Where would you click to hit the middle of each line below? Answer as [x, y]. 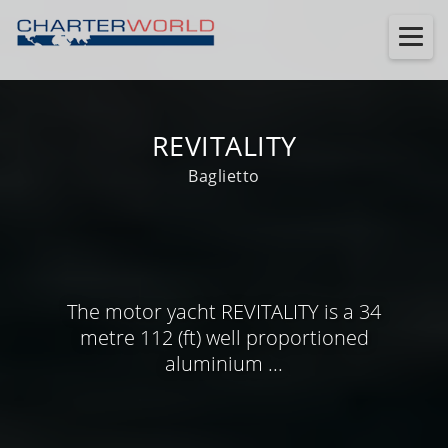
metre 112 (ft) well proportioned [224, 337]
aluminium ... [224, 363]
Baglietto [224, 176]
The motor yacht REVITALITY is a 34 [224, 311]
